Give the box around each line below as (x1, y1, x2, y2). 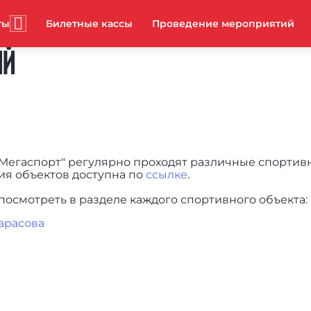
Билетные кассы (46, 17, 133, 30)
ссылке (146, 168, 187, 182)
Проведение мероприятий (152, 17, 294, 30)
